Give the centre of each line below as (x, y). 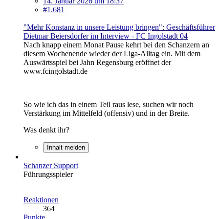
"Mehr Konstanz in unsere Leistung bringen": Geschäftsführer (119, 27)
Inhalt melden (66, 147)
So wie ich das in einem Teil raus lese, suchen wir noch (109, 104)
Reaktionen (41, 199)
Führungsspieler (48, 174)
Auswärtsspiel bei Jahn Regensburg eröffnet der (97, 62)
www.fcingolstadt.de (55, 71)
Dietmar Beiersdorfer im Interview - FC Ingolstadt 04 (106, 36)
